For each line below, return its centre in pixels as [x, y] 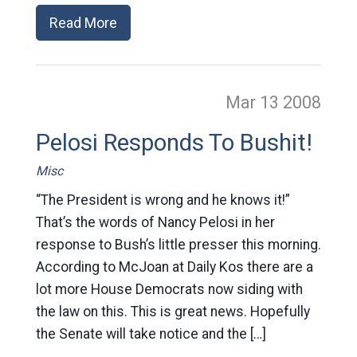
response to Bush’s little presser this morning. [178, 245]
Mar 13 [255, 102]
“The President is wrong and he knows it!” [163, 200]
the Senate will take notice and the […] [151, 334]
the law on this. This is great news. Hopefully [173, 312]
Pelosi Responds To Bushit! [174, 143]
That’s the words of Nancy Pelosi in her [155, 222]
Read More [83, 23]
